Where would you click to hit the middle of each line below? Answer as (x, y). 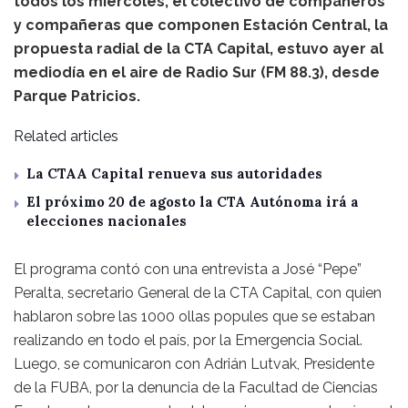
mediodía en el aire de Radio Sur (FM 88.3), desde (197, 73)
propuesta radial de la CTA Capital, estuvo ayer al (199, 49)
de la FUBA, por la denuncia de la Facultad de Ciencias (196, 388)
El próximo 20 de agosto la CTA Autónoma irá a (193, 202)
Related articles (66, 137)
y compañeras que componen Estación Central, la (201, 25)
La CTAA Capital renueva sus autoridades (174, 174)
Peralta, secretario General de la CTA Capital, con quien (198, 293)
